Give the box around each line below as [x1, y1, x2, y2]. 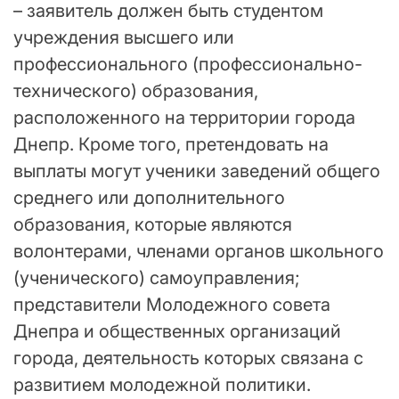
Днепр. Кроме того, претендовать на [13, 134, 329, 156]
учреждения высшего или [13, 27, 234, 49]
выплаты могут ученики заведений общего [13, 160, 380, 183]
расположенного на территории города [13, 107, 355, 129]
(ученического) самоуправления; [13, 267, 300, 289]
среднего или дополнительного [13, 187, 285, 209]
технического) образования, [13, 80, 258, 102]
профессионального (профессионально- [13, 53, 362, 76]
